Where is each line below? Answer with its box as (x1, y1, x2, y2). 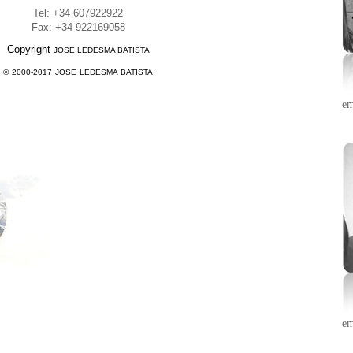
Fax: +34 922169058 (31, 21, 125, 33)
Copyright (6, 43, 54, 55)
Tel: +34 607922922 (33, 7, 123, 19)
